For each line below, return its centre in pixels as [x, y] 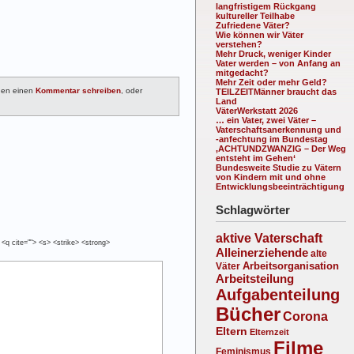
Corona [305, 316]
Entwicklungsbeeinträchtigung [280, 186]
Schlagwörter [253, 209]
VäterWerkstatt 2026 [257, 110]
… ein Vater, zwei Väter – [266, 120]
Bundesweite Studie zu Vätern [279, 167]
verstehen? [239, 44]
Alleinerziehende [262, 253]
